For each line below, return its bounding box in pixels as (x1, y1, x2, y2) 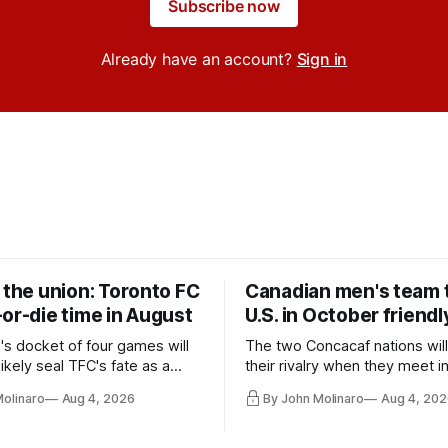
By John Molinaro (263, 391, 365, 407)
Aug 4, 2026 (61, 391, 135, 407)
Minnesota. (245, 396, 319, 415)
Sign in (296, 48, 348, 69)
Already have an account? (100, 48, 297, 69)
